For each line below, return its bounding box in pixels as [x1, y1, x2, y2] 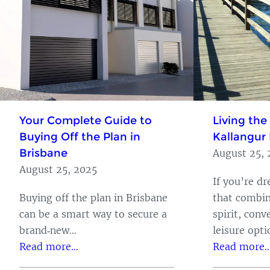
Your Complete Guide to [19, 113, 152, 127]
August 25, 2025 [19, 163, 97, 175]
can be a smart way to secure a [19, 207, 167, 220]
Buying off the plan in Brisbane [19, 191, 168, 204]
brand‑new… [19, 224, 77, 236]
